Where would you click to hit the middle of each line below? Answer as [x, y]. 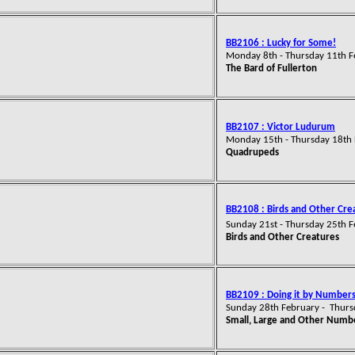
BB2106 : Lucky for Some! [281, 43]
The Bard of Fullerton [271, 69]
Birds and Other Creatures [282, 237]
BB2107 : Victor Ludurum [281, 127]
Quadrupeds [252, 153]
